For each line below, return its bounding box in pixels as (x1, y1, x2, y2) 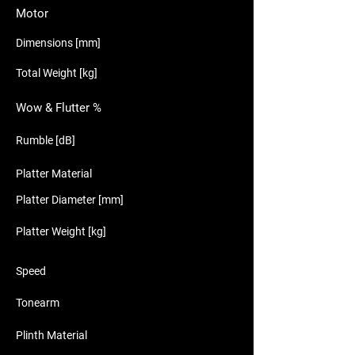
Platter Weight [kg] (16, 225, 106, 238)
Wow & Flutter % (16, 101, 101, 115)
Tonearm (16, 296, 59, 309)
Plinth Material (16, 329, 87, 342)
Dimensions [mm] (16, 36, 101, 49)
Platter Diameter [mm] (16, 193, 124, 206)
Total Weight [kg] (16, 67, 97, 79)
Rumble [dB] (16, 134, 75, 147)
